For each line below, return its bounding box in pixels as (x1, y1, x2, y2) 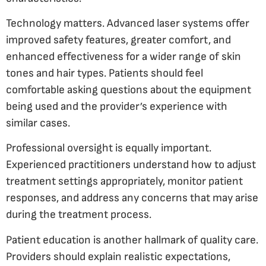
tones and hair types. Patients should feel (6, 66, 203, 81)
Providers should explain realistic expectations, (6, 249, 230, 264)
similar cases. (6, 116, 70, 131)
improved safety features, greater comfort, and (6, 33, 231, 47)
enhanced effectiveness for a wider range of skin (6, 50, 241, 64)
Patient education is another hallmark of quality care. (6, 233, 258, 247)
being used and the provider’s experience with (6, 100, 227, 114)
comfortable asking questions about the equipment (6, 83, 251, 97)
